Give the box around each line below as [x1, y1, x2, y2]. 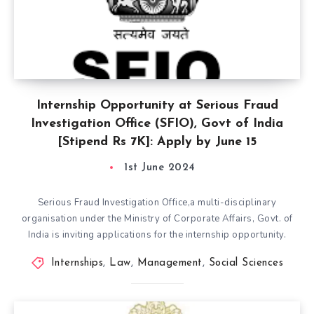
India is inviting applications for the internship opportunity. [28, 228, 286, 241]
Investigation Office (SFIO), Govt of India [31, 117, 283, 130]
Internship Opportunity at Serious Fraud [36, 99, 278, 112]
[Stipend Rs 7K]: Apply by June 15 [57, 135, 257, 149]
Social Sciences [208, 258, 283, 268]
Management [137, 258, 203, 268]
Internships [50, 258, 103, 268]
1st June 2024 [124, 163, 196, 173]
